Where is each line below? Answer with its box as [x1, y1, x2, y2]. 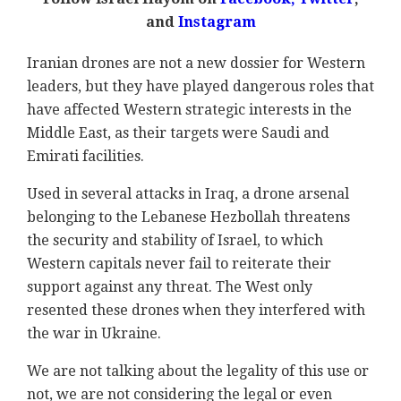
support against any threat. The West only [27, 277, 312, 295]
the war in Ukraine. [27, 324, 161, 342]
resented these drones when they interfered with [27, 301, 365, 319]
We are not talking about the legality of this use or [27, 362, 369, 380]
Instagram [174, 13, 256, 30]
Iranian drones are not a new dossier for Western [27, 54, 365, 72]
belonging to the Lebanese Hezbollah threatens [27, 208, 350, 226]
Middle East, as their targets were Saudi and [27, 124, 329, 141]
